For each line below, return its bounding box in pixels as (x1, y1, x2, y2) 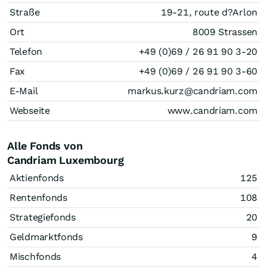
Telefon (10, 46, 42, 57)
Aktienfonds (10, 172, 64, 184)
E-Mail (10, 85, 38, 97)
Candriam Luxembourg (7, 154, 124, 166)
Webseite (10, 105, 50, 116)
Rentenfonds (10, 192, 67, 203)
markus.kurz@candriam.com (128, 85, 257, 97)
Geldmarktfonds (10, 231, 83, 243)
